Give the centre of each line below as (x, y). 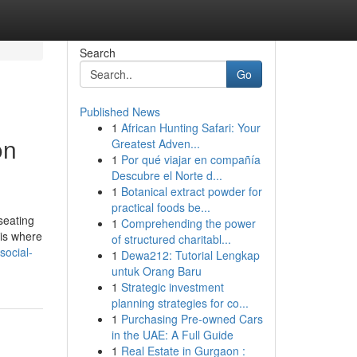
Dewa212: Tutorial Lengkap (190, 255)
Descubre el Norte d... (167, 175)
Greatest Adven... (155, 143)
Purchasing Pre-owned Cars (192, 319)
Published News (120, 112)
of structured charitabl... (171, 239)
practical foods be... (161, 207)
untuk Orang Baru (156, 271)
